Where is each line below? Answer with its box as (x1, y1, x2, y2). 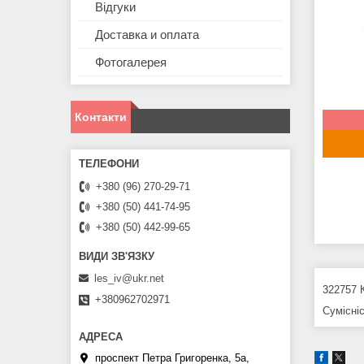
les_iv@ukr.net (94, 271, 164, 284)
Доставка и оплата (95, 28, 199, 42)
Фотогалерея (95, 55, 167, 70)
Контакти (75, 110, 127, 124)
